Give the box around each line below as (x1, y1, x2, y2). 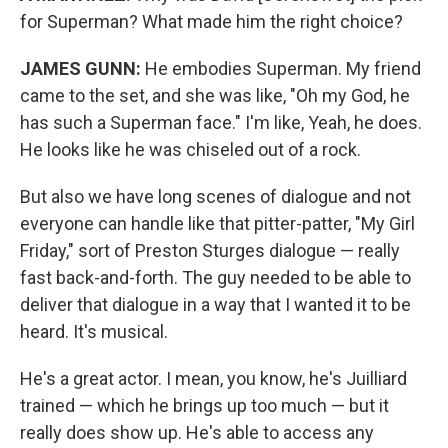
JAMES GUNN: (20, 58, 141, 79)
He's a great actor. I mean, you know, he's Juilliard (20, 368, 407, 389)
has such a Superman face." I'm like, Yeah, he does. (20, 112, 422, 133)
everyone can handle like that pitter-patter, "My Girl (20, 213, 415, 234)
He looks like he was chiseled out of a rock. (20, 139, 361, 160)
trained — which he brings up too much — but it (20, 395, 389, 416)
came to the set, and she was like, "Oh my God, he (20, 85, 410, 106)
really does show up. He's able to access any (20, 422, 374, 443)
